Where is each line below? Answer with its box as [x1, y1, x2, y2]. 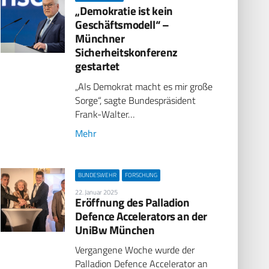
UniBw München [75, 220, 155, 238]
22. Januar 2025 [75, 187, 118, 197]
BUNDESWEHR [77, 170, 116, 180]
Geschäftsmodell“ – [75, 16, 169, 34]
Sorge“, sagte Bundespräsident [75, 92, 196, 107]
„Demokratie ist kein [75, 2, 173, 20]
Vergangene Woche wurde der [75, 243, 195, 258]
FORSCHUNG [124, 170, 157, 180]
